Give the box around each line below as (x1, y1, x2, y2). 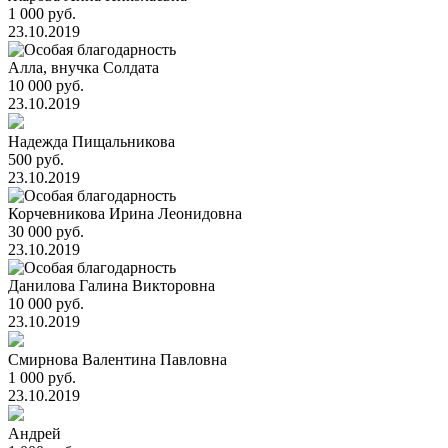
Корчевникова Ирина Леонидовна (8, 205, 242, 222)
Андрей (8, 425, 61, 442)
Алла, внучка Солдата (8, 59, 159, 76)
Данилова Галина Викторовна (8, 277, 215, 294)
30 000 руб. (8, 223, 84, 240)
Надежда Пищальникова (8, 133, 175, 150)
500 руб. (8, 151, 64, 168)
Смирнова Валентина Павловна (8, 351, 227, 368)
